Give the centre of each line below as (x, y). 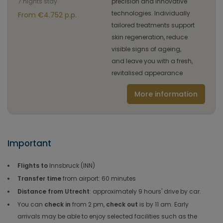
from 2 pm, (89, 204)
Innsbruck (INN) (72, 166)
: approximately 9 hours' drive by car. (145, 191)
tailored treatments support (153, 25)
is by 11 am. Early (163, 204)
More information (166, 94)
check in (58, 204)
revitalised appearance (147, 73)
